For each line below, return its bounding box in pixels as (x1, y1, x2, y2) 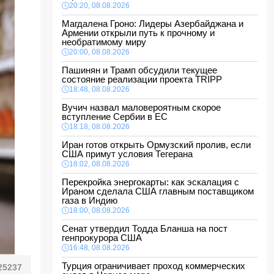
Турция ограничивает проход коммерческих (62, 261, 245, 271)
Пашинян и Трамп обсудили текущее (62, 65, 217, 75)
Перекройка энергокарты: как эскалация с (62, 177, 239, 187)
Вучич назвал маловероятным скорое (62, 102, 221, 113)
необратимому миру (62, 37, 146, 47)
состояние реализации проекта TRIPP (62, 74, 227, 84)
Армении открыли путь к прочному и (62, 28, 215, 38)
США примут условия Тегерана (62, 149, 198, 159)
